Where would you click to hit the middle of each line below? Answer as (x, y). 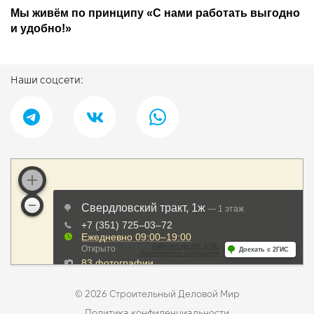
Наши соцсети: (47, 81)
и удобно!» (41, 29)
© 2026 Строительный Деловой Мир (157, 295)
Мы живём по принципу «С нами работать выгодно (155, 13)
